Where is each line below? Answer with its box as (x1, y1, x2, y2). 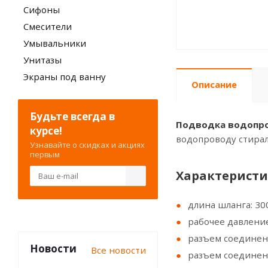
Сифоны (23, 4, 60, 16)
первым (30, 149, 60, 160)
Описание (191, 78, 237, 90)
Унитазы (23, 54, 62, 66)
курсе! (30, 124, 62, 138)
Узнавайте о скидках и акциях (30, 139, 145, 150)
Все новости (91, 244, 146, 256)
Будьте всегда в (30, 109, 115, 123)
